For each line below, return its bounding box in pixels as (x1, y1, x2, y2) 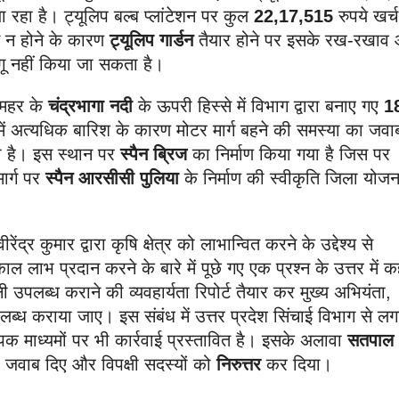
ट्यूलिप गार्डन (110, 29, 193, 50)
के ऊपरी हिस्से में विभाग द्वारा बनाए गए (133, 95, 384, 116)
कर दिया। (266, 354, 332, 374)
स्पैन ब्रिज (120, 143, 187, 164)
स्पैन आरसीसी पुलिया (45, 167, 179, 188)
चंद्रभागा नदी (48, 95, 133, 116)
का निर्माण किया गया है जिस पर (187, 143, 390, 164)
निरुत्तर (216, 354, 266, 374)
